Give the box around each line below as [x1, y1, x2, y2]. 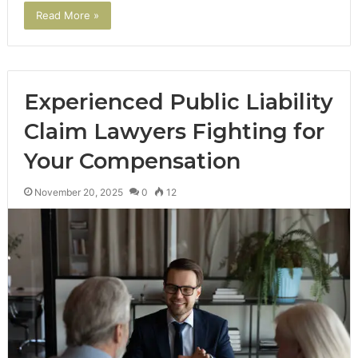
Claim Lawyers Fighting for [23, 117, 324, 145]
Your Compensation [23, 147, 241, 174]
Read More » [35, 8, 99, 22]
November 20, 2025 [34, 185, 123, 198]
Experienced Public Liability [23, 88, 333, 115]
